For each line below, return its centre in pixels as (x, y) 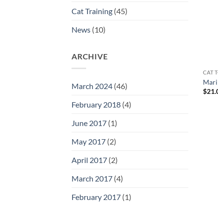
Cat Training (92, 11)
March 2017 (92, 178)
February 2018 (96, 104)
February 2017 (96, 197)
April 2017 (89, 160)
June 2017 (89, 123)
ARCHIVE (90, 56)
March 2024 (92, 86)
